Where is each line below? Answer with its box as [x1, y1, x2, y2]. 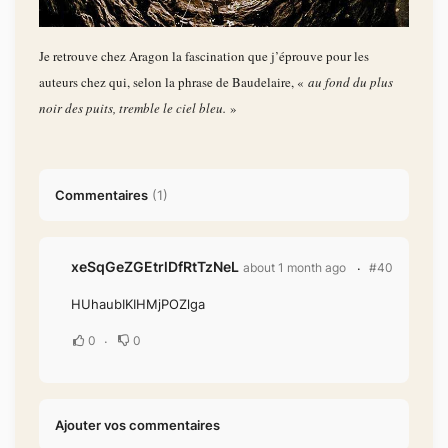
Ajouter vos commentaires [55, 417, 220, 434]
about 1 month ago [243, 259, 346, 275]
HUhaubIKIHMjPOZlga [71, 296, 205, 313]
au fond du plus [304, 73, 393, 92]
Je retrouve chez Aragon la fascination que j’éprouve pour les [39, 47, 369, 66]
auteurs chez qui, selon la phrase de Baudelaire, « [39, 73, 304, 92]
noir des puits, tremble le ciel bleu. [39, 99, 226, 118]
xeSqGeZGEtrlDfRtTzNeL [71, 257, 239, 275]
